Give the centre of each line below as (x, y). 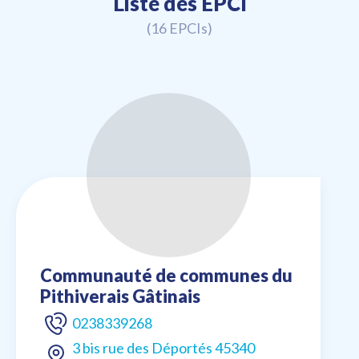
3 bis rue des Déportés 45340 (163, 348)
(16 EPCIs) (179, 28)
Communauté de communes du (166, 276)
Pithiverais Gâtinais (120, 296)
